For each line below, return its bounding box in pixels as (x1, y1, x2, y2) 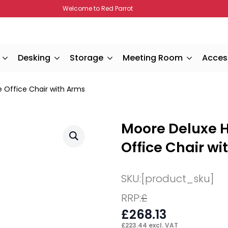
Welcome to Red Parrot (62, 4, 133, 13)
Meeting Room (123, 52, 183, 64)
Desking (18, 52, 50, 64)
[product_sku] (141, 172, 214, 186)
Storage (70, 52, 103, 64)
